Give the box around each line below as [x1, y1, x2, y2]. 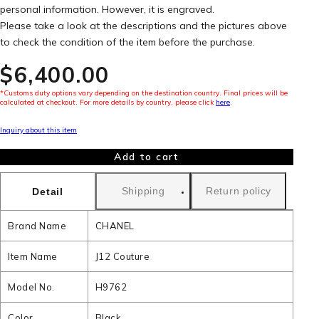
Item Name [8, 251, 58, 262]
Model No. [8, 281, 55, 293]
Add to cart [114, 150, 179, 163]
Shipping [121, 185, 165, 197]
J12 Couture [95, 251, 150, 262]
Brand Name [8, 220, 66, 231]
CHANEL [95, 220, 135, 231]
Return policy [206, 185, 272, 197]
